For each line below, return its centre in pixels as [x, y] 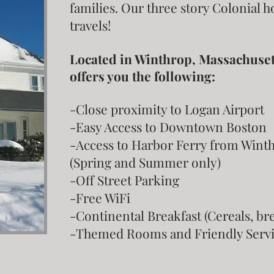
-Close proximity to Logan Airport [167, 109]
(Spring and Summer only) [145, 162]
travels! [91, 25]
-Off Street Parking [124, 180]
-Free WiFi [100, 198]
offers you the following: [143, 76]
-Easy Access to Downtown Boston [168, 127]
